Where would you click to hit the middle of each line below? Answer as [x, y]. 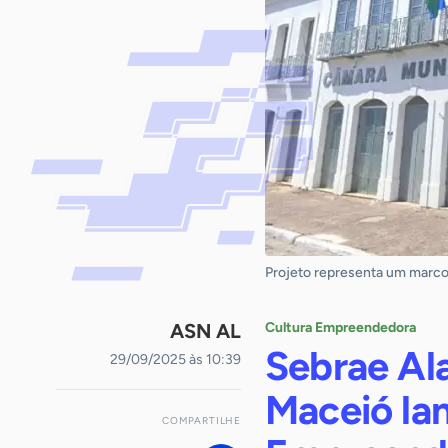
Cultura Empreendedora [340, 327]
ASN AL [205, 331]
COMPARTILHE [201, 420]
